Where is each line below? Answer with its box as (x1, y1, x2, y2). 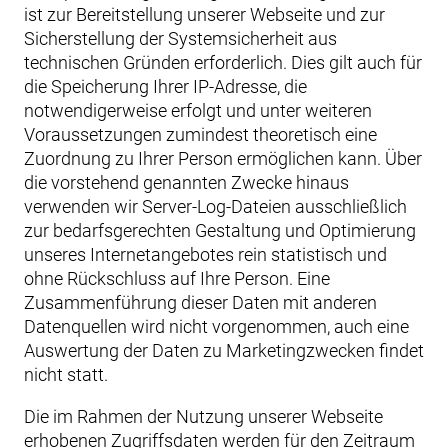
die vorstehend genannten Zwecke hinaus (24, 172, 349, 193)
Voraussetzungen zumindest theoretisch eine (24, 124, 377, 145)
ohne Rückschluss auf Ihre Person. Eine (24, 268, 330, 289)
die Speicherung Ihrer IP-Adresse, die (24, 76, 307, 97)
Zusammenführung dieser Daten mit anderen (24, 292, 377, 313)
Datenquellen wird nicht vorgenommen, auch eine (24, 316, 409, 337)
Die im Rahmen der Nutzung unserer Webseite (24, 406, 383, 427)
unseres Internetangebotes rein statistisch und (24, 244, 387, 265)
